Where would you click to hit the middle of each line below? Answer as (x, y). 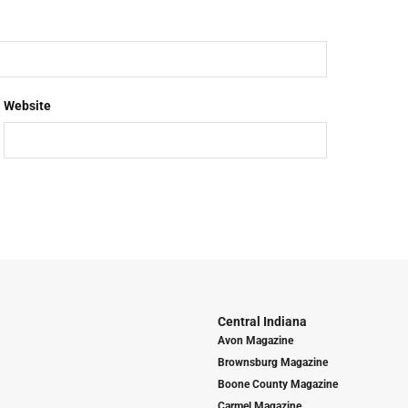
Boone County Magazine (278, 384)
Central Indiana (262, 321)
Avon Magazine (255, 340)
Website (27, 105)
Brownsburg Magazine (273, 362)
